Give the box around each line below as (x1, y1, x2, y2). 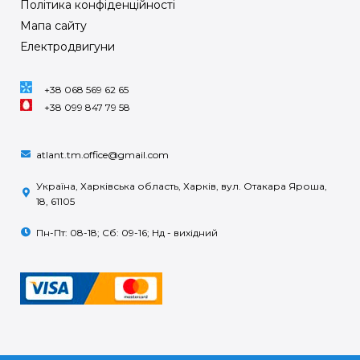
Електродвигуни (20, 39, 115, 54)
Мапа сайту (20, 18, 87, 33)
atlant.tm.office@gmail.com (36, 149, 169, 161)
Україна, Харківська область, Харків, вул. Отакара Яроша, (36, 180, 327, 192)
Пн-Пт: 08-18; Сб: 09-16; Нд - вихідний (36, 227, 218, 239)
